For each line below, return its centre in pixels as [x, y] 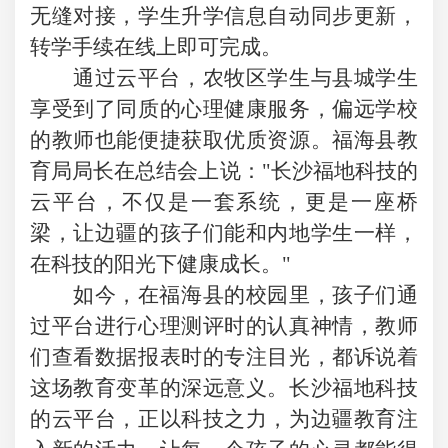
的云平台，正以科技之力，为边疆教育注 [224, 418]
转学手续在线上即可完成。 [156, 46]
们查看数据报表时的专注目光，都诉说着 [224, 356]
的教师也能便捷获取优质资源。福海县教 [224, 139]
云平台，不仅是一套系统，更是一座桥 [224, 201]
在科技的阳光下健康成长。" [160, 263]
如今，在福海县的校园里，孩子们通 [245, 294]
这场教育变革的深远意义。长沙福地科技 [224, 387]
